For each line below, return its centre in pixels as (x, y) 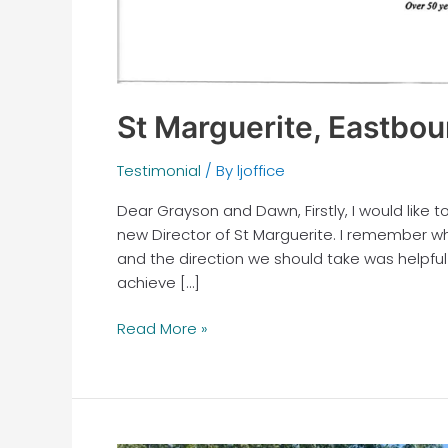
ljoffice (261, 170)
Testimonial (159, 170)
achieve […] (158, 282)
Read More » (162, 329)
